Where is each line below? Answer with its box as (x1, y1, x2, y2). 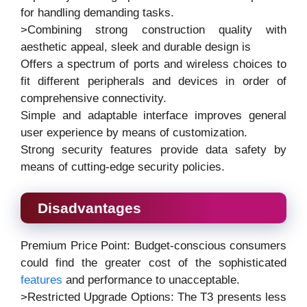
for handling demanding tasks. (21, 5, 174, 19)
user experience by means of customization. (21, 125, 247, 139)
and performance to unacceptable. (62, 273, 240, 287)
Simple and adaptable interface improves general (21, 108, 286, 122)
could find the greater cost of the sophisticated (21, 256, 286, 270)
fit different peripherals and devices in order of (21, 74, 286, 88)
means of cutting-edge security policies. (21, 160, 225, 173)
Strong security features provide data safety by (21, 143, 286, 156)
